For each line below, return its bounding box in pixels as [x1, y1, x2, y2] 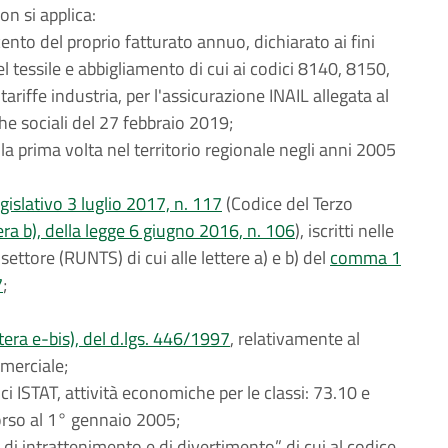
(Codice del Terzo [222, 190, 353, 217]
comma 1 [330, 244, 401, 271]
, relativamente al [230, 325, 360, 352]
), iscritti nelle [295, 217, 394, 244]
